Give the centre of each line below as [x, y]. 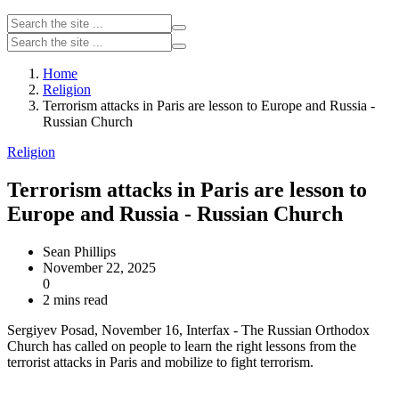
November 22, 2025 [99, 267]
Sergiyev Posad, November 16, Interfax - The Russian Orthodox [188, 330]
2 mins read [75, 299]
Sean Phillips [79, 251]
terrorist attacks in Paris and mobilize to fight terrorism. [160, 362]
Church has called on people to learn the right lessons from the [182, 346]
